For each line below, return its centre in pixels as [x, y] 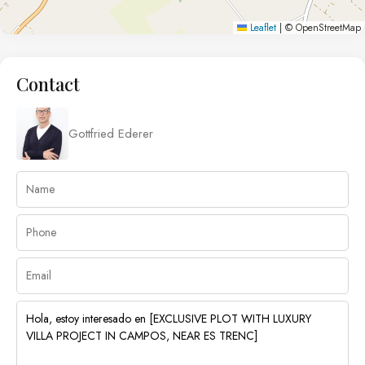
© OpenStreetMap [321, 28]
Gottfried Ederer [111, 134]
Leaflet [262, 28]
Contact [48, 84]
